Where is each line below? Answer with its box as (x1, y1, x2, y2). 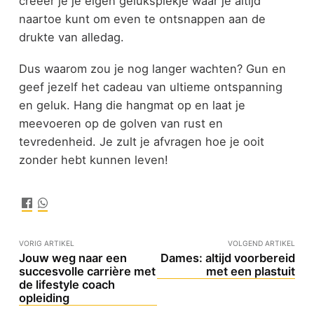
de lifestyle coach (18, 278, 115, 292)
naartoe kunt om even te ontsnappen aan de (18, 12, 266, 27)
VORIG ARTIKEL (18, 239, 74, 248)
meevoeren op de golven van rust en (18, 116, 223, 130)
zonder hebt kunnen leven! (18, 152, 168, 167)
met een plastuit (206, 264, 296, 279)
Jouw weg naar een (18, 251, 127, 266)
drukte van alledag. (18, 30, 124, 45)
